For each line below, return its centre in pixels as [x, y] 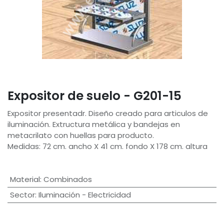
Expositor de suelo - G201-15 [94, 96]
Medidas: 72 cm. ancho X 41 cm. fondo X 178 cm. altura [107, 146]
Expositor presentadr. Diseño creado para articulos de [108, 113]
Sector [22, 195]
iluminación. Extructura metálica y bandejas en [94, 124]
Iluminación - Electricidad [84, 195]
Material [25, 179]
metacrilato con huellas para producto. [81, 135]
